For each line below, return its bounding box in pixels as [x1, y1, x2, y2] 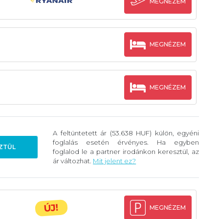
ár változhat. [53, 157, 93, 165]
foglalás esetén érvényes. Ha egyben [53, 138, 199, 147]
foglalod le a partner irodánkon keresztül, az [53, 148, 199, 156]
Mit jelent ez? [93, 157, 136, 165]
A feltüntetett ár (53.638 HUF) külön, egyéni [53, 129, 199, 137]
